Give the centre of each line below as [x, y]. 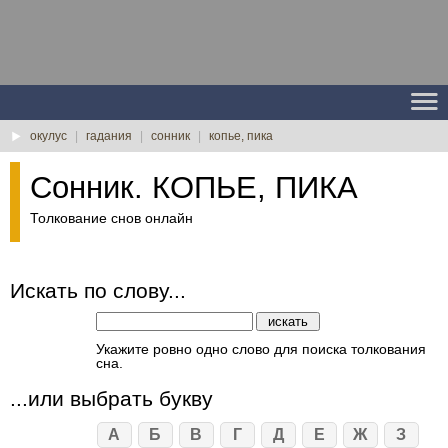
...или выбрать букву [111, 398]
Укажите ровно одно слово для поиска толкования [260, 349]
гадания [109, 136]
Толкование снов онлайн [111, 218]
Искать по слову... [98, 290]
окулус [48, 136]
